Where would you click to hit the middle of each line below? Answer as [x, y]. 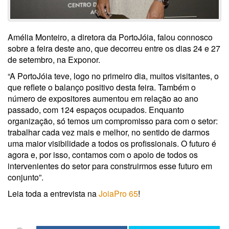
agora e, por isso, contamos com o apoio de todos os [103, 155]
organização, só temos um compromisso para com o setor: [113, 121]
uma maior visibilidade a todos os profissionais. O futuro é [112, 144]
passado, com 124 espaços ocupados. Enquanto [96, 110]
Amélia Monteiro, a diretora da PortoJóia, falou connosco [110, 37]
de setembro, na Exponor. [54, 60]
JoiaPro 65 [118, 194]
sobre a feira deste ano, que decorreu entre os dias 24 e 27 [114, 49]
